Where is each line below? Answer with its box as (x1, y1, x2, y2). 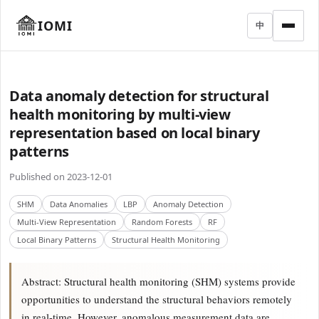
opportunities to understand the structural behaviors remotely (21, 292, 292, 306)
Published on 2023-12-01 (9, 170, 113, 183)
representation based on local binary (9, 123, 260, 142)
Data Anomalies (50, 199, 108, 209)
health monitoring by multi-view (9, 105, 231, 124)
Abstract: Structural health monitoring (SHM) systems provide (21, 274, 296, 288)
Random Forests (132, 216, 192, 227)
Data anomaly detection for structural (9, 86, 269, 105)
